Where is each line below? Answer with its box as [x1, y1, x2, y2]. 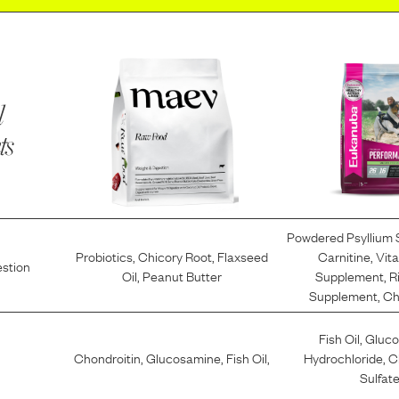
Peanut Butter [142, 265, 222, 286]
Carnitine [318, 246, 371, 266]
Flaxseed [216, 246, 268, 266]
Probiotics [75, 246, 133, 266]
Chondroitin [73, 346, 141, 367]
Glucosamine [145, 346, 221, 367]
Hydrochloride [304, 346, 384, 367]
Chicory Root [137, 246, 212, 266]
